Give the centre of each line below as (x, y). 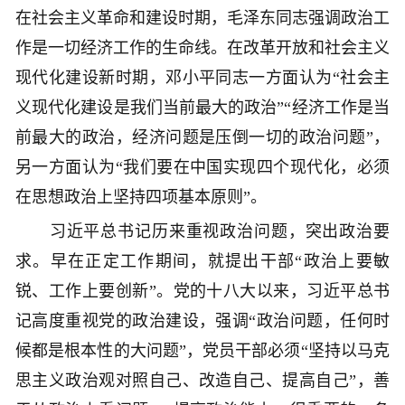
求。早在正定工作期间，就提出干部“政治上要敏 (202, 262)
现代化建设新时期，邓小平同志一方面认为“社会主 (202, 78)
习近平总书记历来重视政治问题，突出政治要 (202, 232)
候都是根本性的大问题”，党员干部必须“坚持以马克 (202, 351)
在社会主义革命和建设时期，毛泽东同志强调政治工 (202, 19)
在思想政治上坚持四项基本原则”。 (141, 198)
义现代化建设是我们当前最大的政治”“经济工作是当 (202, 108)
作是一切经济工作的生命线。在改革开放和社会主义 (202, 48)
